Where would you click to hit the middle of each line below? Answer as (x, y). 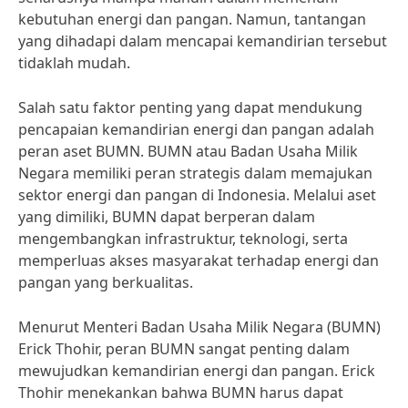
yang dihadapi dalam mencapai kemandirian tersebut (203, 41)
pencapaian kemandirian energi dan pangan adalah (196, 129)
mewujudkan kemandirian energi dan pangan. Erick (197, 371)
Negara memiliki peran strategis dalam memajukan (195, 173)
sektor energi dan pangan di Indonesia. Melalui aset (197, 195)
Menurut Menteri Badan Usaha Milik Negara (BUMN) (199, 327)
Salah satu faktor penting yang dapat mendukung (190, 107)
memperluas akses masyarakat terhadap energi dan (199, 260)
